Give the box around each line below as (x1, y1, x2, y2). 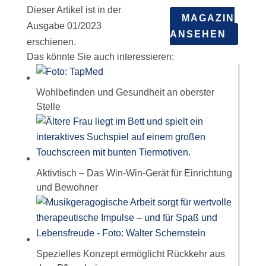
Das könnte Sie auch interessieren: (26, 52, 174, 62)
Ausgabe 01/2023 (26, 21, 102, 31)
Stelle (36, 102, 61, 112)
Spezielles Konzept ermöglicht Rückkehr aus (36, 249, 225, 259)
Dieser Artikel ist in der (26, 5, 121, 15)
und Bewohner (36, 182, 98, 193)
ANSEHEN (170, 28, 227, 39)
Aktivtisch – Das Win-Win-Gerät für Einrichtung (36, 168, 232, 179)
